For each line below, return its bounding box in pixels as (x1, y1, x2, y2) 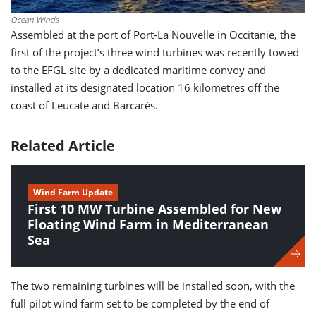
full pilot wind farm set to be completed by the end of (11, 296, 269, 310)
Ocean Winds (11, 13, 59, 25)
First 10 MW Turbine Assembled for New (28, 200, 281, 217)
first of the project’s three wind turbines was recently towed (11, 45, 299, 59)
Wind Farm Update (33, 186, 113, 198)
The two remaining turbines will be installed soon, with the (11, 279, 295, 293)
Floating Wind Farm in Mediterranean (28, 216, 269, 233)
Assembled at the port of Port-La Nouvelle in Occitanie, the (11, 28, 296, 42)
